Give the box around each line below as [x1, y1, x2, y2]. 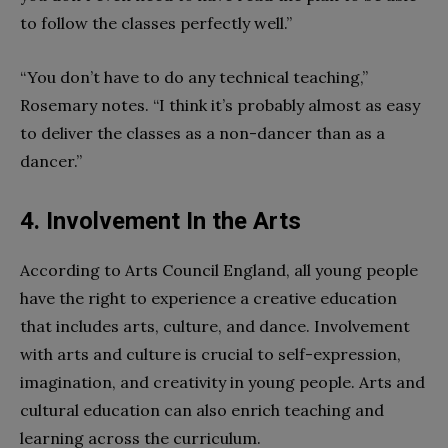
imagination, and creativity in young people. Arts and [20, 371, 425, 392]
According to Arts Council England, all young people [20, 259, 418, 280]
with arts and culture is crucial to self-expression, [20, 343, 401, 364]
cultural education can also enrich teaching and [20, 399, 384, 420]
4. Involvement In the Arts [20, 206, 301, 235]
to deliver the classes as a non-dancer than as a [20, 122, 385, 143]
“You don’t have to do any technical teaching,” [20, 66, 368, 87]
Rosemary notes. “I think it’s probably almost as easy [20, 94, 420, 115]
